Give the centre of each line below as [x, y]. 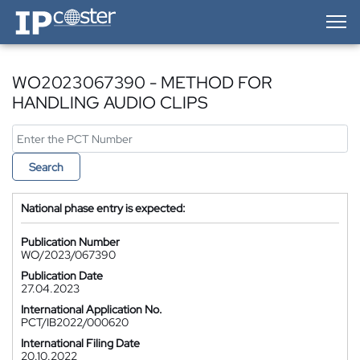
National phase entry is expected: [103, 208]
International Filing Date [80, 343]
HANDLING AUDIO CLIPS [110, 102]
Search [46, 167]
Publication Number [70, 242]
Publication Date [62, 276]
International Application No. [92, 309]
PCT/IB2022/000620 [75, 322]
